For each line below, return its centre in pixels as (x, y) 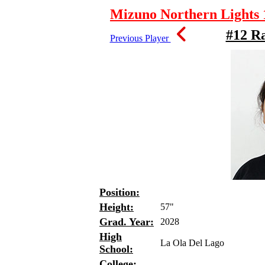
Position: (119, 192)
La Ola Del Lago (192, 243)
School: (116, 249)
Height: (117, 207)
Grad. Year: (127, 222)
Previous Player (140, 38)
